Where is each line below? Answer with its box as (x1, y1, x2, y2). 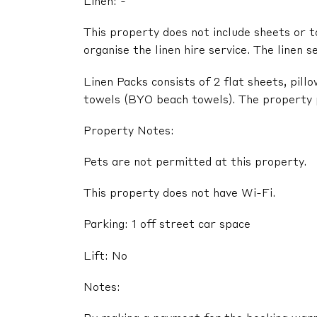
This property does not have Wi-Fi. (83, 188, 275, 200)
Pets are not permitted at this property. (83, 157, 306, 169)
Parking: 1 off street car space (83, 219, 250, 231)
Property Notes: (83, 125, 174, 137)
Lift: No (83, 250, 127, 263)
